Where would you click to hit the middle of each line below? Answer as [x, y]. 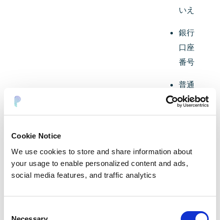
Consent [17, 209]
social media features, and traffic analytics [84, 175]
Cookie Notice [36, 136]
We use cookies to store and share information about [102, 151]
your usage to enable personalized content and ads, [100, 163]
